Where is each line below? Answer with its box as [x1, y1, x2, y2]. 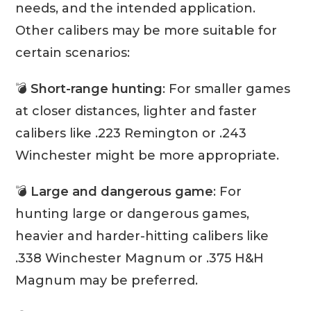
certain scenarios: [15, 45, 131, 61]
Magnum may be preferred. [15, 273, 199, 289]
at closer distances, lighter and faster [15, 103, 258, 119]
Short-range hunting [31, 81, 163, 97]
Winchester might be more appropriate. [15, 148, 280, 164]
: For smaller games [162, 81, 291, 97]
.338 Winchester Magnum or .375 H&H [15, 251, 264, 267]
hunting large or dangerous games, [15, 206, 250, 222]
